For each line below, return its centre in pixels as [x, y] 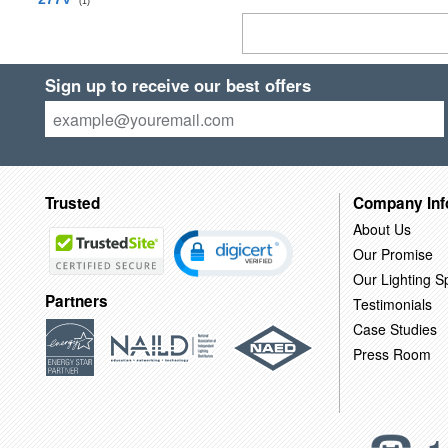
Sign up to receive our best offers [177, 85]
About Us [381, 228]
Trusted [72, 202]
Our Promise [392, 253]
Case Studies [394, 328]
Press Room [391, 353]
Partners [76, 301]
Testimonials [392, 303]
